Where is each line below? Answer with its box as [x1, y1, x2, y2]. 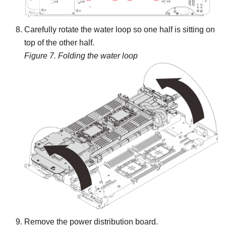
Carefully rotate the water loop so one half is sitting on [24, 25, 215, 34]
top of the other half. [24, 38, 94, 47]
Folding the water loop [58, 51, 138, 60]
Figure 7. [24, 51, 58, 60]
